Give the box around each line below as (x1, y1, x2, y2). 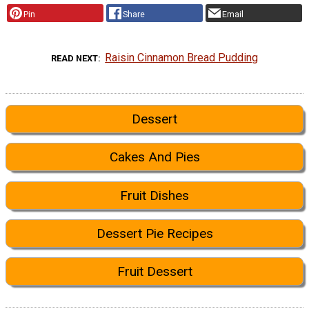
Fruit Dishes (120, 187, 189, 203)
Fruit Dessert (117, 263, 192, 280)
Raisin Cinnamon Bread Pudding (105, 50, 259, 64)
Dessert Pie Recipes (96, 225, 213, 241)
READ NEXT (50, 52, 98, 63)
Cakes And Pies (109, 149, 200, 166)
